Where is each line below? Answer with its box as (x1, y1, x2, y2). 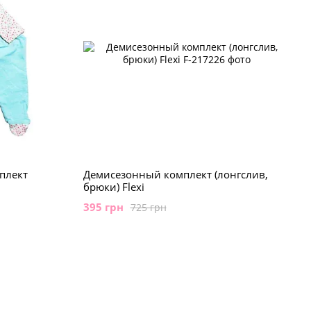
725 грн (130, 200, 167, 214)
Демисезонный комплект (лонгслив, (83, 167, 268, 181)
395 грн (83, 200, 124, 214)
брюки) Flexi (83, 180, 144, 194)
